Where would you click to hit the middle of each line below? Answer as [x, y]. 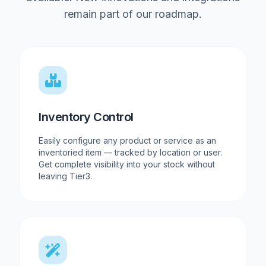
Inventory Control [86, 117]
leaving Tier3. [65, 176]
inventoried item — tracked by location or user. [130, 153]
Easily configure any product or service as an [127, 141]
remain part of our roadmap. [133, 14]
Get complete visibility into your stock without [127, 164]
